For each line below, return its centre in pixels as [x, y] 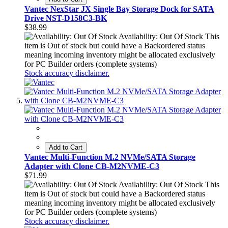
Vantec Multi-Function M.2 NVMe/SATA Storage [110, 157]
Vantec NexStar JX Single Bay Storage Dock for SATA [119, 9]
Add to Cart [66, 148]
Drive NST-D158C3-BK [66, 18]
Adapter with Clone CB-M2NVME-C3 [92, 166]
